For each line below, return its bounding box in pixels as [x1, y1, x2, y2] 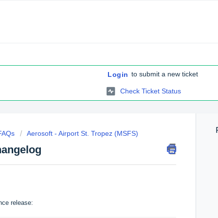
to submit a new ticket [129, 70, 198, 78]
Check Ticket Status [120, 87, 181, 95]
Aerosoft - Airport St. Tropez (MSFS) [27, 129, 138, 137]
